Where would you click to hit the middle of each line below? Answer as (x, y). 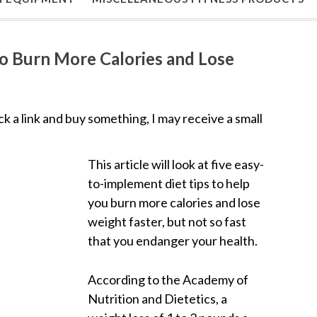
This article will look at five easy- (176, 164)
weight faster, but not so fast (167, 221)
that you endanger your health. (173, 240)
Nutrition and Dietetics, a (157, 298)
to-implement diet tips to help (169, 183)
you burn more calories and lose (174, 202)
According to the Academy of (168, 279)
